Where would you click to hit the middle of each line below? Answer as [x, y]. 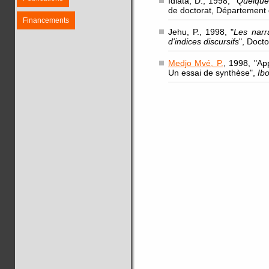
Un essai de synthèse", [213, 73]
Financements [46, 20]
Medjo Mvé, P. [196, 63]
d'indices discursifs [204, 41]
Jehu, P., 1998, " [201, 32]
